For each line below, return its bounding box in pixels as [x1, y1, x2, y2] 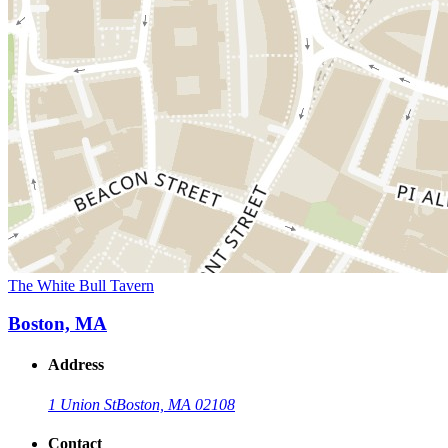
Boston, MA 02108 [116, 395, 235, 413]
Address [48, 356, 104, 374]
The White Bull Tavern [8, 276, 154, 294]
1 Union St [48, 395, 116, 413]
